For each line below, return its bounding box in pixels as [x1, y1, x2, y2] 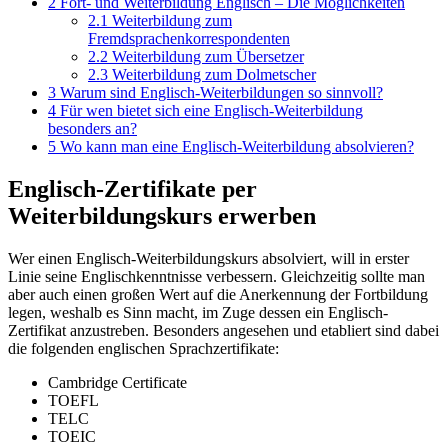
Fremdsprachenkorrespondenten [88, 29, 290, 47]
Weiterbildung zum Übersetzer [108, 47, 304, 65]
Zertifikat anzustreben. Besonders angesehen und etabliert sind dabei [8, 321, 439, 339]
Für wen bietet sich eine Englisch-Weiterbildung [56, 101, 363, 119]
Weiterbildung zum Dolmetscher [108, 65, 316, 83]
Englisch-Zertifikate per [8, 175, 257, 202]
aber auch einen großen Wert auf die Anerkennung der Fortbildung [8, 285, 428, 303]
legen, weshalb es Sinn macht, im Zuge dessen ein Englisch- [8, 303, 388, 321]
